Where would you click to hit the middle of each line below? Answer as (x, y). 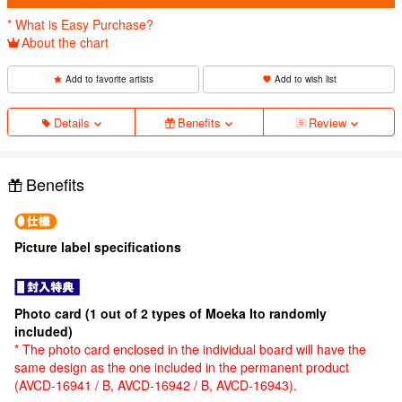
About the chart (65, 42)
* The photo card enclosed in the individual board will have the (190, 349)
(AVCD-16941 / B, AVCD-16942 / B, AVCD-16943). (156, 385)
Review (327, 122)
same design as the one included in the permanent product (182, 367)
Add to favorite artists (109, 79)
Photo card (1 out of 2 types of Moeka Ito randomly (170, 313)
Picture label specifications (98, 246)
